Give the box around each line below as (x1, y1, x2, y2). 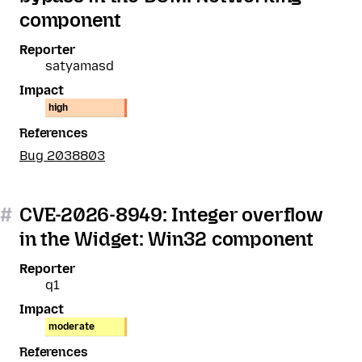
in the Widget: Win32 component (19, 227, 314, 250)
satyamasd (45, 58, 114, 74)
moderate (48, 321, 95, 332)
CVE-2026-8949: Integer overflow (19, 203, 323, 226)
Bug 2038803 (19, 148, 105, 163)
